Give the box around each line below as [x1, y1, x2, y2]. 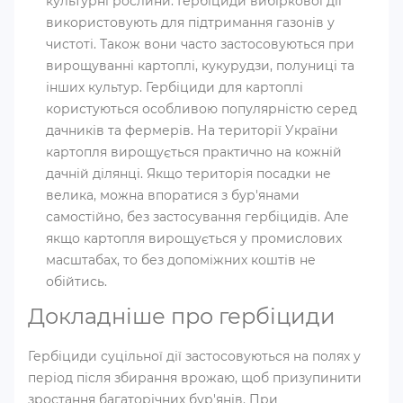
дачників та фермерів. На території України [46, 122, 338, 139]
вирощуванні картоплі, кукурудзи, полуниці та [46, 58, 354, 74]
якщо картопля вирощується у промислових [46, 230, 342, 246]
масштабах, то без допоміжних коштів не [46, 252, 316, 268]
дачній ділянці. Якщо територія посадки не [46, 166, 331, 182]
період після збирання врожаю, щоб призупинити [28, 370, 362, 386]
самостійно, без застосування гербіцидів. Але [46, 209, 349, 225]
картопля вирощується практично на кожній [46, 144, 342, 160]
